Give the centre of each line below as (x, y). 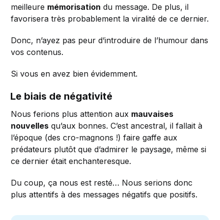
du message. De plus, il (145, 7)
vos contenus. (37, 52)
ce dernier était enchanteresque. (71, 161)
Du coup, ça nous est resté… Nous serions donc (102, 182)
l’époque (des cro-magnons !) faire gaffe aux (94, 137)
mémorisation (74, 7)
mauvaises (152, 114)
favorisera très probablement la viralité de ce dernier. (110, 18)
